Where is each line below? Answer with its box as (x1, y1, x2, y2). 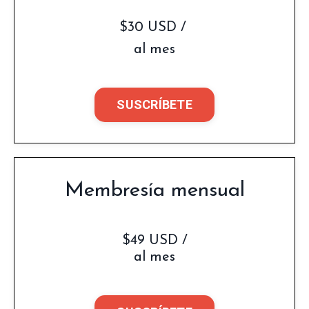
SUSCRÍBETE (117, 97, 192, 112)
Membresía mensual (64, 179, 245, 201)
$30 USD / (119, 20, 190, 34)
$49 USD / (121, 233, 188, 248)
